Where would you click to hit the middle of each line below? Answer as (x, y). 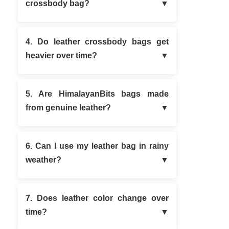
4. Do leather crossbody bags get (97, 41)
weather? (43, 159)
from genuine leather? (68, 107)
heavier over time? (61, 55)
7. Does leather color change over (97, 198)
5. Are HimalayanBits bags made (97, 94)
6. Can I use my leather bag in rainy (97, 146)
